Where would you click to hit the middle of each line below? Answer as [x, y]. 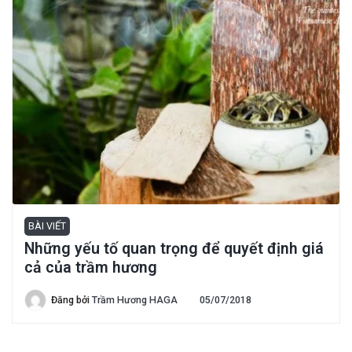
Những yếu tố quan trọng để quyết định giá [174, 249]
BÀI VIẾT [47, 226]
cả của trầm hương [91, 268]
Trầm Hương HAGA [135, 300]
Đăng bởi [71, 300]
